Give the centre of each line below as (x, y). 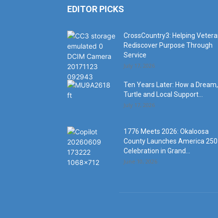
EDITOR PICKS (96, 9)
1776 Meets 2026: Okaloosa (166, 131)
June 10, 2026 (140, 161)
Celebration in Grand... (157, 151)
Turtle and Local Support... (163, 94)
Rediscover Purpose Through (168, 45)
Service (135, 55)
